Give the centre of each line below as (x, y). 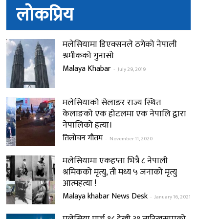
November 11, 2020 (131, 139)
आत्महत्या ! (79, 183)
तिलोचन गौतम (82, 138)
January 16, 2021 (172, 197)
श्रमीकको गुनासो (88, 56)
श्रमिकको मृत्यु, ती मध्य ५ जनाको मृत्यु (120, 172)
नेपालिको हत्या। (87, 125)
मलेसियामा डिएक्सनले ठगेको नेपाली (120, 44)
